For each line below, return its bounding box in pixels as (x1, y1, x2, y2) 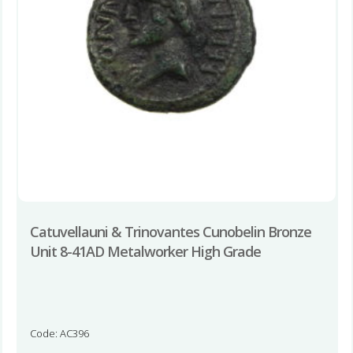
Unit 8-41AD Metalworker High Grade (29, 241, 261, 261)
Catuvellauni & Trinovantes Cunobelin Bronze (29, 221, 311, 241)
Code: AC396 (29, 325, 89, 340)
